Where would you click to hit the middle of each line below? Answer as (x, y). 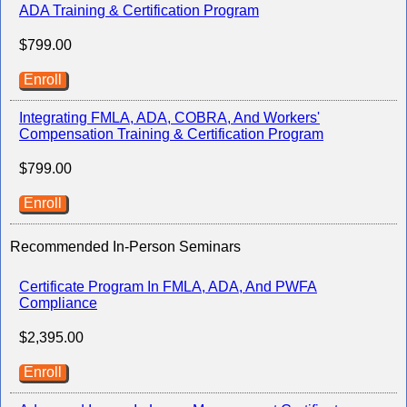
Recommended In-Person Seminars (125, 246)
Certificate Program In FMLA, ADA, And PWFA (168, 286)
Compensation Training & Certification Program (171, 134)
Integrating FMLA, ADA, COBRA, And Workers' (169, 117)
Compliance (58, 303)
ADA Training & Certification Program (139, 10)
